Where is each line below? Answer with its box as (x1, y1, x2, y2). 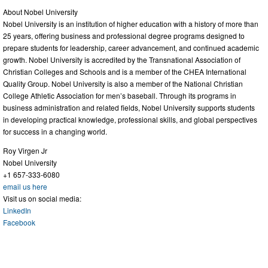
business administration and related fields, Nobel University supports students (3, 102, 255, 112)
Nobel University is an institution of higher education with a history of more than (3, 18, 258, 29)
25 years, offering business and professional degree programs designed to (3, 30, 245, 41)
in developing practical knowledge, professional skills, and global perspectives (3, 114, 257, 124)
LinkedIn (3, 205, 31, 215)
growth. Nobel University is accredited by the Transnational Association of (3, 54, 240, 65)
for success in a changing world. (3, 126, 107, 136)
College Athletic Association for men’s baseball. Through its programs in (3, 90, 236, 100)
